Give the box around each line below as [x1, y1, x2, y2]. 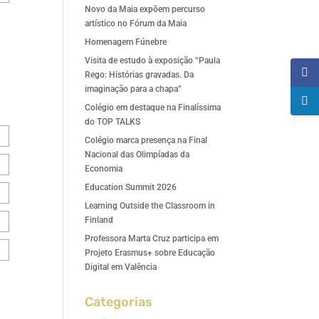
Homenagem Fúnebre [85, 37, 167, 47]
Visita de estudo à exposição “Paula [85, 56, 221, 66]
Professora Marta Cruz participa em [85, 234, 219, 244]
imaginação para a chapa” [85, 84, 182, 94]
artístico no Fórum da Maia [85, 19, 187, 28]
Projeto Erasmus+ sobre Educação [85, 248, 216, 258]
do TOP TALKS [85, 117, 141, 127]
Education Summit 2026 [85, 182, 177, 192]
